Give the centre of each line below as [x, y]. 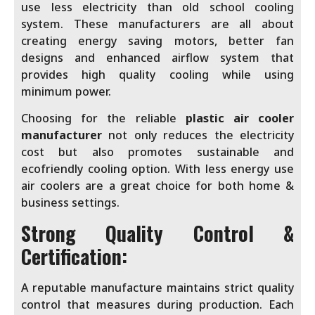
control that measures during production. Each [157, 304]
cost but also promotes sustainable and [157, 152]
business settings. [70, 203]
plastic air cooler [240, 118]
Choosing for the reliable [103, 118]
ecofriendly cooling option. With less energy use [157, 169]
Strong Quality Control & [157, 233]
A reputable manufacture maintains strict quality [157, 287]
